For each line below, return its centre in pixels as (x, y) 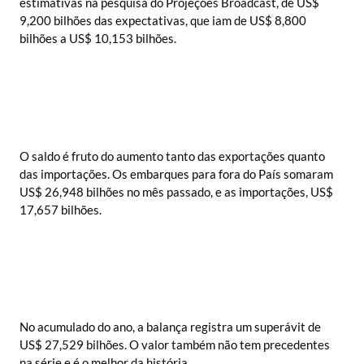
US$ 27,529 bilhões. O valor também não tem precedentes (175, 345)
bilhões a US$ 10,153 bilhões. (98, 39)
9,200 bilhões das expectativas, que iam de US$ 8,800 (163, 21)
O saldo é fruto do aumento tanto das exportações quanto (172, 156)
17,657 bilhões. (61, 209)
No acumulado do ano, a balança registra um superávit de (170, 327)
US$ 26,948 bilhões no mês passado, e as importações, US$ (176, 191)
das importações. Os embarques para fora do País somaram (176, 173)
